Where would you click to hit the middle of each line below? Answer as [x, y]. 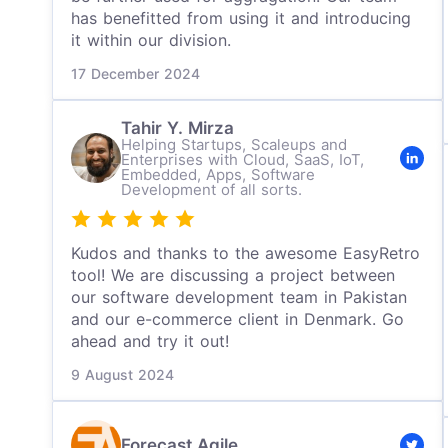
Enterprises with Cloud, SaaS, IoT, [242, 159]
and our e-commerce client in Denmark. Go [237, 319]
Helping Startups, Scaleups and [234, 144]
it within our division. [151, 40]
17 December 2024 [135, 73]
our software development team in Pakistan [239, 297]
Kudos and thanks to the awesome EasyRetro [245, 253]
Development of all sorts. [211, 189]
